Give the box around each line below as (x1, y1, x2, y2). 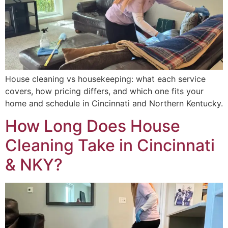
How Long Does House (5, 116, 180, 136)
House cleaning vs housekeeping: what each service (5, 74, 206, 84)
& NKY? (5, 155, 63, 175)
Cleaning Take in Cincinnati (5, 135, 215, 156)
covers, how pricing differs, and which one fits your (5, 86, 204, 97)
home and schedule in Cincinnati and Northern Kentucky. (5, 98, 223, 109)
